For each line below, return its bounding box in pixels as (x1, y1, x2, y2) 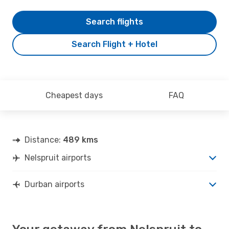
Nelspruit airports (25, 152, 91, 163)
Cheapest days (45, 90, 103, 100)
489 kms (63, 134, 98, 145)
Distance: (25, 134, 63, 145)
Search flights (86, 16, 143, 27)
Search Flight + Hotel (72, 39, 157, 49)
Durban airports (25, 179, 84, 189)
